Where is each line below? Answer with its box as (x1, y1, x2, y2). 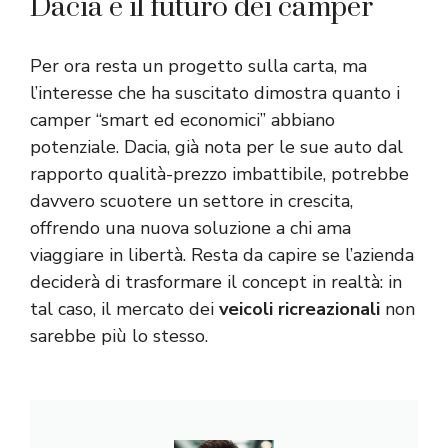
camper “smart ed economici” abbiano (30, 107, 335, 132)
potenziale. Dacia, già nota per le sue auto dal (30, 134, 403, 159)
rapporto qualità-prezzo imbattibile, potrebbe (30, 161, 409, 186)
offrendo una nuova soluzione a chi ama (30, 215, 351, 240)
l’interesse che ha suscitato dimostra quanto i (30, 80, 400, 105)
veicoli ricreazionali (219, 296, 380, 321)
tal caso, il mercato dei (30, 296, 219, 321)
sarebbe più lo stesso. (30, 323, 208, 348)
